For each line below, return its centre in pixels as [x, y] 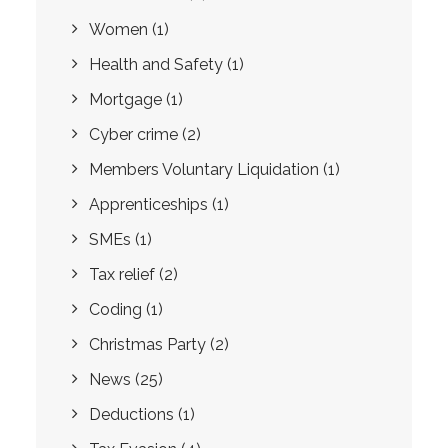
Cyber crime [133, 134]
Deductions [131, 414]
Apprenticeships [148, 204]
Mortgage [125, 99]
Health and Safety [156, 64]
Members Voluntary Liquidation [204, 169]
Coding [115, 309]
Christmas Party [147, 344]
